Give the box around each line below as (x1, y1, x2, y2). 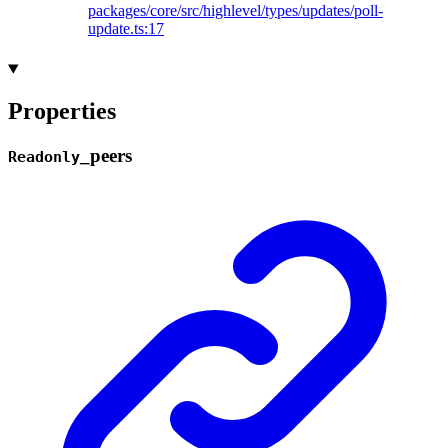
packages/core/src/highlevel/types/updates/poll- (88, 2, 383, 20)
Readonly (8, 148, 80, 167)
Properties (8, 98, 116, 125)
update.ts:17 (88, 20, 164, 38)
